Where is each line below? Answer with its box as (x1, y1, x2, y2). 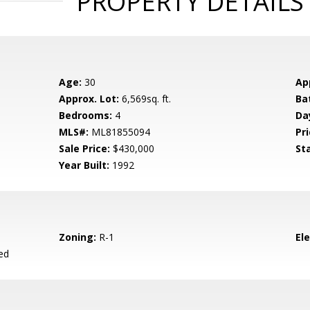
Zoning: (59, 230, 97, 244)
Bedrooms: (59, 109, 113, 122)
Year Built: (59, 158, 110, 172)
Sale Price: (59, 142, 111, 155)
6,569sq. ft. (119, 92, 172, 105)
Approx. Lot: (59, 92, 120, 105)
